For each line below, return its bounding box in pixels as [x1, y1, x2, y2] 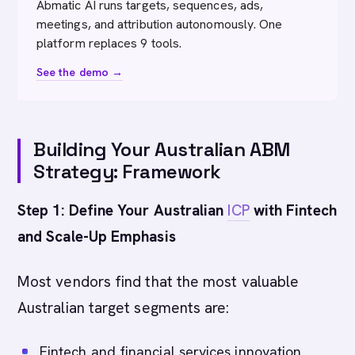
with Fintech [249, 200, 337, 220]
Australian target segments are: [17, 298, 230, 318]
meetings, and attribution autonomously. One [36, 16, 283, 32]
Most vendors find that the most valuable [17, 272, 300, 292]
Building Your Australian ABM [33, 137, 290, 162]
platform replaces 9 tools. [36, 35, 182, 52]
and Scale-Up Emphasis [17, 227, 176, 246]
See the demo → [36, 65, 124, 79]
